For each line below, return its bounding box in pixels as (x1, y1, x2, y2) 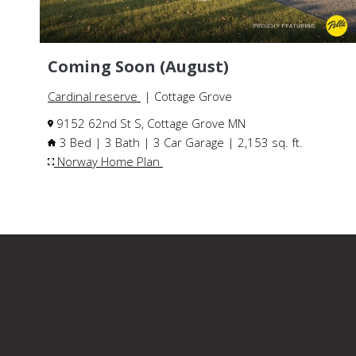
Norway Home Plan (54, 153, 163, 169)
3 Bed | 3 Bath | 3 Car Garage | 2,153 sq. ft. (56, 133, 303, 150)
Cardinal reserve (48, 87, 141, 104)
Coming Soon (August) (48, 55, 229, 77)
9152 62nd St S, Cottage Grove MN (53, 114, 246, 131)
